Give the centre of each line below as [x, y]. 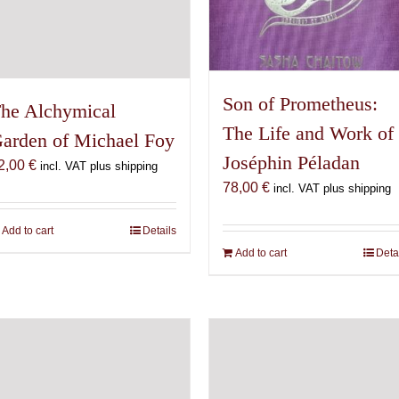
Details [159, 231]
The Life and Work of [308, 133]
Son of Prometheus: [300, 103]
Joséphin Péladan [291, 162]
